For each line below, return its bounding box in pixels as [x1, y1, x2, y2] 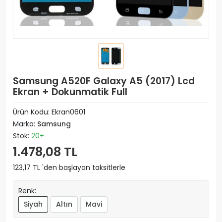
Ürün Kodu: [13, 107, 52, 117]
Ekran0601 [52, 107, 85, 117]
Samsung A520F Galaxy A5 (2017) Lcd [13, 74, 195, 88]
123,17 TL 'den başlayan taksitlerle [13, 163, 125, 172]
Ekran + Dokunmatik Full [13, 85, 127, 99]
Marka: [13, 119, 37, 129]
